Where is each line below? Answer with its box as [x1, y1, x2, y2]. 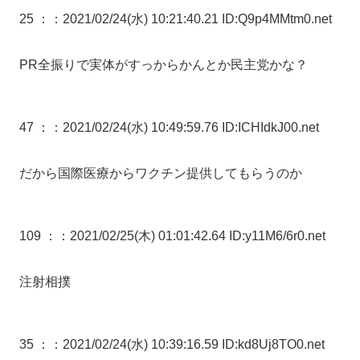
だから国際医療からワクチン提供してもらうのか [19, 166, 302, 180]
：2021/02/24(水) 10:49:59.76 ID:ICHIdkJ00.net [50, 121, 319, 135]
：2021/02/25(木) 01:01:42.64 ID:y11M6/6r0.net [57, 228, 325, 243]
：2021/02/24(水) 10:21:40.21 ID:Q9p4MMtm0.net [50, 12, 332, 27]
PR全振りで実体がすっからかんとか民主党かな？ [19, 58, 308, 72]
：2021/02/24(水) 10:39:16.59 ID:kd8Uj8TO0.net [50, 337, 325, 351]
